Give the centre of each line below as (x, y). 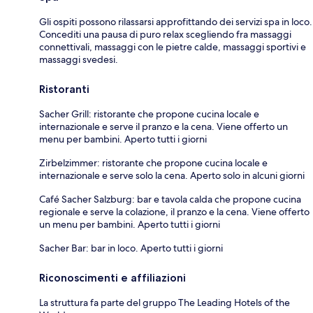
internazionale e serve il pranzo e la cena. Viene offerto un (163, 126)
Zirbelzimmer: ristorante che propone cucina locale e (153, 162)
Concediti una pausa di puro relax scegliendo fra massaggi (165, 34)
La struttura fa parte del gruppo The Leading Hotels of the (165, 302)
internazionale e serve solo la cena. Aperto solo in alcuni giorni (172, 175)
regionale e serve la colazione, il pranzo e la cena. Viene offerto (174, 211)
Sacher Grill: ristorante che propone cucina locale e (149, 114)
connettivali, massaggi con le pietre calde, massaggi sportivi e (173, 46)
